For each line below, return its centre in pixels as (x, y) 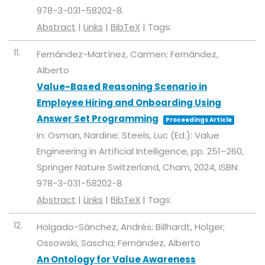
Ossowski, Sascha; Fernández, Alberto (119, 243)
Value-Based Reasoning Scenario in (122, 87)
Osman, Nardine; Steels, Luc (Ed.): (121, 135)
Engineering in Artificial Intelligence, (114, 151)
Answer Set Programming (98, 119)
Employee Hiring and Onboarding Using (129, 103)
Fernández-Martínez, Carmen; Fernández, (127, 54)
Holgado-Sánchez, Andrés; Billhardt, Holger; (131, 227)
